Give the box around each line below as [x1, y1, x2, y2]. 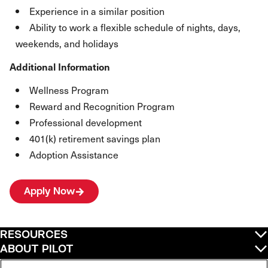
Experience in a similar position [29, 4, 165, 18]
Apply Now [24, 185, 75, 197]
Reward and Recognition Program [29, 99, 175, 113]
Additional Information [10, 59, 110, 74]
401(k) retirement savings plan [29, 131, 160, 145]
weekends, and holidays [16, 36, 118, 50]
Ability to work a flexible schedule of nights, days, [29, 20, 240, 34]
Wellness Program [29, 83, 109, 97]
